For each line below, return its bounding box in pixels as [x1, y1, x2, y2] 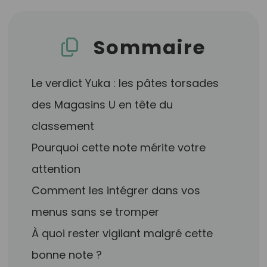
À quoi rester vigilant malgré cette [32, 226, 213, 241]
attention [32, 162, 81, 176]
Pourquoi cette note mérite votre [32, 140, 206, 155]
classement [32, 119, 95, 133]
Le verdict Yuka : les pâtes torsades [32, 76, 219, 91]
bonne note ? [32, 247, 103, 262]
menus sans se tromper [32, 204, 160, 219]
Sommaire [93, 34, 206, 61]
